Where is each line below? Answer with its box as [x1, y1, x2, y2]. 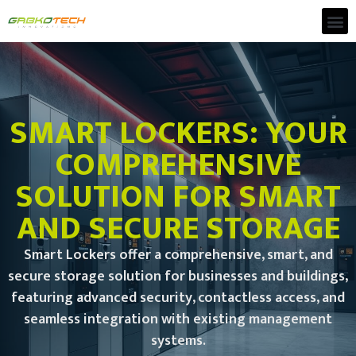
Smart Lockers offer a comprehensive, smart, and [23, 243, 333, 268]
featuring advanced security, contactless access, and [11, 286, 345, 311]
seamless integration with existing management [24, 308, 332, 332]
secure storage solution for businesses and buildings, [8, 265, 348, 289]
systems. [150, 329, 206, 354]
